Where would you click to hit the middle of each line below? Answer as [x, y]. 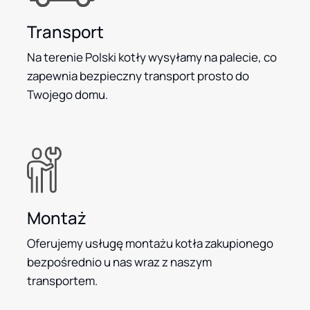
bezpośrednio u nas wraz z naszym [119, 262]
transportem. [62, 281]
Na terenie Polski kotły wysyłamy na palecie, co [152, 57]
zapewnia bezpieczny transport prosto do [138, 76]
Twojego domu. [67, 95]
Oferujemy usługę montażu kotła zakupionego [150, 244]
